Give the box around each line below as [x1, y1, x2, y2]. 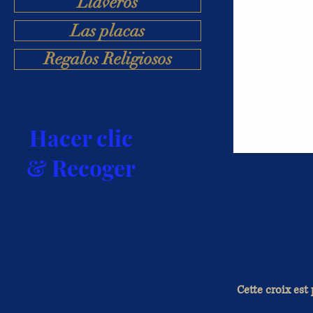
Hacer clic [29, 122, 133, 152]
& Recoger [26, 152, 136, 182]
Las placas [71, 20, 145, 41]
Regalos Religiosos [43, 48, 172, 70]
